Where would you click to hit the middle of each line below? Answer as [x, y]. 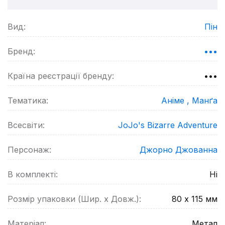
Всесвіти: [26, 125]
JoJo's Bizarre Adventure [168, 125]
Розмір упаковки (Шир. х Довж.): [74, 199]
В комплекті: [33, 174]
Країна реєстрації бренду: [61, 76]
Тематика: [28, 100]
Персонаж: [29, 150]
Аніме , [177, 100]
